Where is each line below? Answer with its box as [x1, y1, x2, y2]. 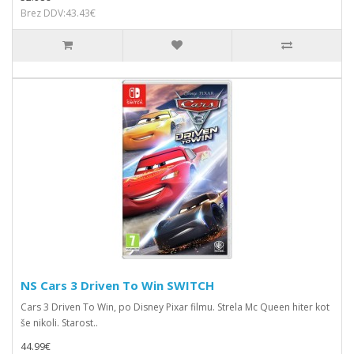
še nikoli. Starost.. [21, 316, 98, 330]
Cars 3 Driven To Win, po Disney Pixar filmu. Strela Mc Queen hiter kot [21, 300, 330, 314]
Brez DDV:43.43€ [21, 6, 96, 20]
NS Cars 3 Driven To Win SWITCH [21, 277, 214, 293]
